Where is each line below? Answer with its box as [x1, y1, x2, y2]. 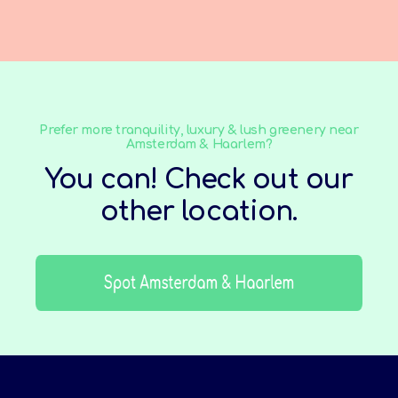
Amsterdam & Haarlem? [125, 138, 273, 151]
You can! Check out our [44, 165, 354, 195]
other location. [99, 197, 298, 227]
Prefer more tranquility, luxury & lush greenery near [39, 123, 359, 137]
